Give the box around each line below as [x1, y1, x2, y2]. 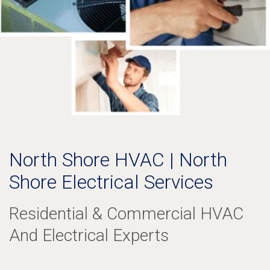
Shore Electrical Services [9, 170, 213, 193]
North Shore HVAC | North [9, 148, 227, 171]
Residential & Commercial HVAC [9, 203, 243, 224]
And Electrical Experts [9, 225, 169, 245]
